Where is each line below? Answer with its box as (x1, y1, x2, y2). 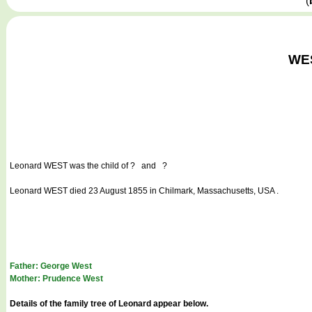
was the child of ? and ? (68, 160, 167, 171)
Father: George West (10, 260, 92, 271)
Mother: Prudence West (10, 273, 103, 283)
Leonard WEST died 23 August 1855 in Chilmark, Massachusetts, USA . (10, 185, 279, 196)
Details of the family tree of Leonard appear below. (10, 298, 208, 309)
